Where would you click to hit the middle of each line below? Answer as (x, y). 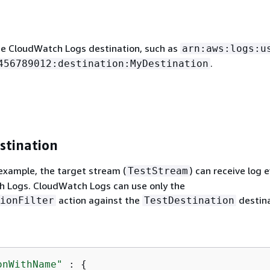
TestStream (158, 171)
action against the (99, 200)
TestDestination (189, 200)
